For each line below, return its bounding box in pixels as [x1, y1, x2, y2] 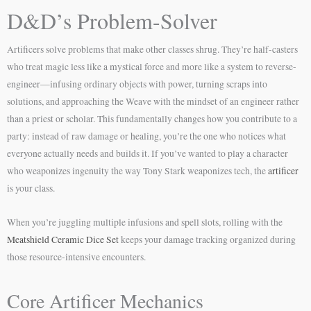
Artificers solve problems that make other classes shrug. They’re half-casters [7, 43, 298, 56]
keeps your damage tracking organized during [119, 233, 296, 246]
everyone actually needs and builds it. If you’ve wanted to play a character [7, 147, 288, 160]
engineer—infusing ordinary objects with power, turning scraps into [7, 78, 267, 90]
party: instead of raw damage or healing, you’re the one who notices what [7, 130, 286, 142]
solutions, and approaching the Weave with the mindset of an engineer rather [7, 95, 299, 108]
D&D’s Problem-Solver [7, 6, 217, 35]
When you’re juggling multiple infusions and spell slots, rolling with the [7, 215, 283, 228]
